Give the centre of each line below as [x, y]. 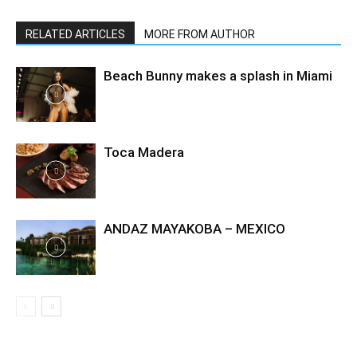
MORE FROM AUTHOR [200, 34]
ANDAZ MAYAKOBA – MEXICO [194, 229]
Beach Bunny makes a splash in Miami [218, 76]
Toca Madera [144, 152]
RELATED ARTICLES [75, 34]
